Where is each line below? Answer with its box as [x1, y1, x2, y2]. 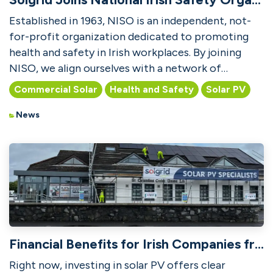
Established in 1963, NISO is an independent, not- [9, 13, 251, 27]
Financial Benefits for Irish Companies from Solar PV [255, 236, 264, 253]
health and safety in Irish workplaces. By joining [9, 45, 241, 59]
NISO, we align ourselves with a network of [9, 61, 221, 75]
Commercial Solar [14, 83, 97, 96]
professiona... [9, 77, 74, 91]
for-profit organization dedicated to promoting [9, 29, 249, 43]
